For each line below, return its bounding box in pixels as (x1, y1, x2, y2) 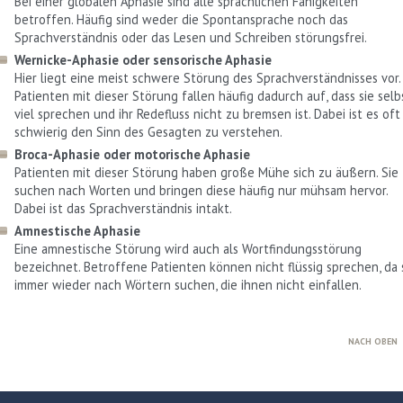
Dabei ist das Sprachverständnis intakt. (14, 199, 232, 217)
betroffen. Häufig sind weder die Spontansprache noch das (14, 10, 348, 28)
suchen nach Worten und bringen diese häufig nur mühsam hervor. (14, 181, 389, 199)
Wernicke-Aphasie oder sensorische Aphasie (14, 50, 272, 68)
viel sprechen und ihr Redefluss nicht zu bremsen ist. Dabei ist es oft (14, 104, 400, 122)
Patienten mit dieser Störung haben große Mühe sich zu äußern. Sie (14, 163, 399, 181)
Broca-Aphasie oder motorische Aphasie (14, 145, 250, 163)
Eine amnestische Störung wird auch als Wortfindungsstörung (14, 239, 362, 257)
